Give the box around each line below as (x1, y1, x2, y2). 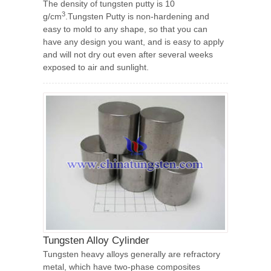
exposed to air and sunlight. (43, 62, 149, 72)
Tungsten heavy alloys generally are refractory (43, 249, 220, 259)
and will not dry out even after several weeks (43, 50, 213, 59)
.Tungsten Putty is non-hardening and (65, 11, 209, 21)
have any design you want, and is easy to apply (43, 37, 224, 47)
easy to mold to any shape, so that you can (43, 24, 207, 34)
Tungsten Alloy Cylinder (43, 235, 149, 246)
